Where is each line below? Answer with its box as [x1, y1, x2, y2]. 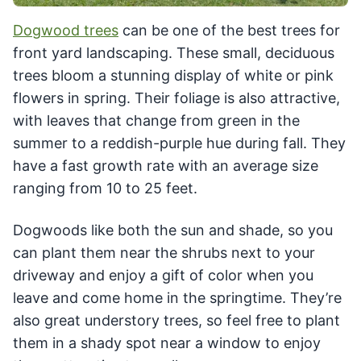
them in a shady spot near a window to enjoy [13, 334, 321, 351]
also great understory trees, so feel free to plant [13, 311, 340, 329]
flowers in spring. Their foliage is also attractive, [13, 89, 340, 106]
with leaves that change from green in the [13, 111, 300, 129]
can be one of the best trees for [118, 21, 340, 39]
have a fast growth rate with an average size [13, 156, 318, 174]
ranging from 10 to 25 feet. [13, 179, 197, 197]
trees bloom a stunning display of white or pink [13, 66, 334, 84]
